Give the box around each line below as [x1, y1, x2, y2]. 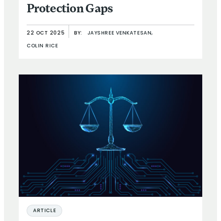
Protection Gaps [27, 3, 113, 15]
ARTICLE [33, 208, 56, 214]
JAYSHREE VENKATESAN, [87, 30, 153, 36]
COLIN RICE [27, 43, 58, 49]
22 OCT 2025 [27, 30, 65, 36]
